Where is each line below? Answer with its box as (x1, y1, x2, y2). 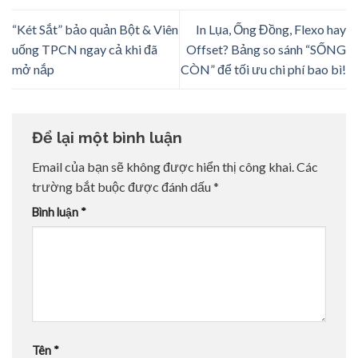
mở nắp (12, 62, 54, 78)
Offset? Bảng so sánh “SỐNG (186, 42, 346, 58)
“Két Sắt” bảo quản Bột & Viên (12, 22, 178, 38)
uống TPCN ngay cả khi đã (12, 42, 157, 58)
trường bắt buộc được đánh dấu (32, 179, 213, 195)
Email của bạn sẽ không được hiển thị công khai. (32, 159, 294, 175)
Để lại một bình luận (32, 128, 186, 146)
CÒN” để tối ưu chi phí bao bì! (181, 62, 346, 78)
